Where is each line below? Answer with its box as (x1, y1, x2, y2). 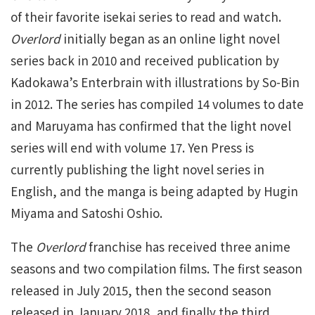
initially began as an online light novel (60, 30, 280, 48)
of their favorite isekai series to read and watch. (11, 8, 281, 26)
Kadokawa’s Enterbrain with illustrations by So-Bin (11, 73, 300, 91)
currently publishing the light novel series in (11, 160, 264, 179)
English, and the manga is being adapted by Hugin (11, 182, 298, 200)
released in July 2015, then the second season (11, 281, 271, 300)
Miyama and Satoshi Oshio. (11, 204, 162, 222)
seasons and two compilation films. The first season (11, 259, 302, 278)
